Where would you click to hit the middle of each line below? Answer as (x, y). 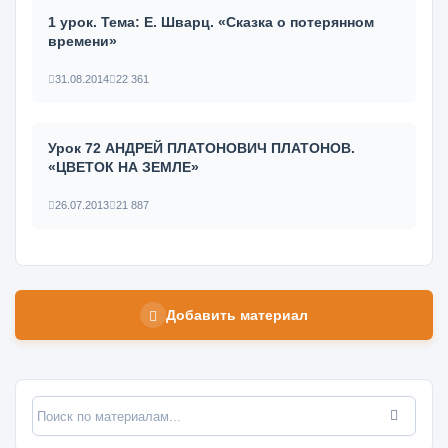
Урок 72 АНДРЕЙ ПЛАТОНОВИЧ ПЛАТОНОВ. (201, 148)
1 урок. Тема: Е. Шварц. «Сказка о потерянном (211, 22)
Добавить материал (237, 314)
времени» (82, 41)
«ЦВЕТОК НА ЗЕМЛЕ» (123, 167)
